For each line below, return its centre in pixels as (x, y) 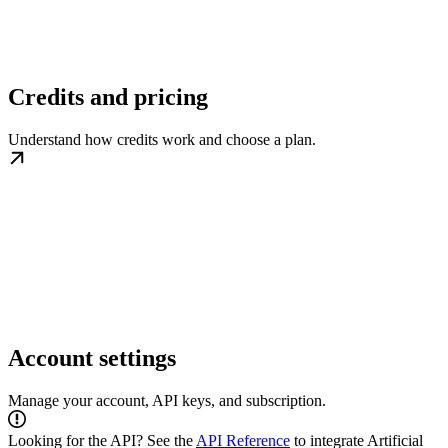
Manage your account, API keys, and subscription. (167, 401)
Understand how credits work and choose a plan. (162, 140)
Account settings (92, 358)
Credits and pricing (108, 97)
